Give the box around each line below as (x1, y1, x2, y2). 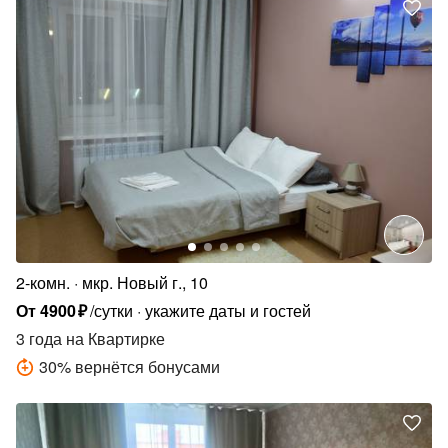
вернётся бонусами (75, 354, 220, 378)
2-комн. (16, 270, 70, 294)
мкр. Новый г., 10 (82, 270, 208, 294)
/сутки (90, 298, 134, 322)
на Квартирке (62, 326, 165, 350)
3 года (16, 326, 62, 350)
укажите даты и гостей (145, 298, 312, 322)
